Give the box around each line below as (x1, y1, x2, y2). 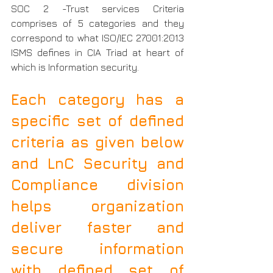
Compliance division (11, 176, 184, 194)
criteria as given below (11, 133, 184, 151)
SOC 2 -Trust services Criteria (11, 3, 184, 15)
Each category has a (11, 91, 184, 108)
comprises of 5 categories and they (11, 18, 184, 29)
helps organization (11, 197, 184, 215)
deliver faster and (11, 219, 184, 236)
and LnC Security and (11, 155, 184, 172)
